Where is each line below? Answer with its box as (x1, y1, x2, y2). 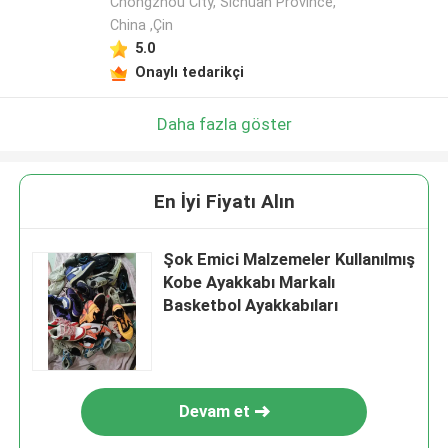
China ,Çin (109, 17, 173, 34)
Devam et (178, 401, 250, 422)
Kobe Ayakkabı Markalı (163, 272, 336, 293)
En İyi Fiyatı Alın (153, 190, 295, 214)
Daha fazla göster (156, 113, 292, 134)
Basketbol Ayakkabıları (163, 295, 339, 316)
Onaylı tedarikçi (134, 63, 244, 80)
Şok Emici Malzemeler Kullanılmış (163, 249, 416, 270)
